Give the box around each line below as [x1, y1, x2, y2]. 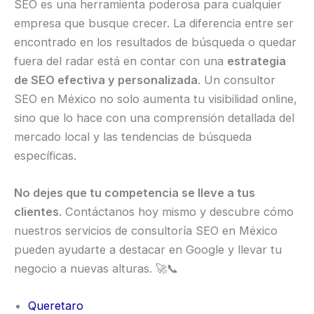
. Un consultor [198, 72, 275, 87]
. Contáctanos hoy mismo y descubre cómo [59, 204, 294, 219]
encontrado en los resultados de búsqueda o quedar [14, 34, 296, 49]
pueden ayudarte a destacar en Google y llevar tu [14, 242, 282, 257]
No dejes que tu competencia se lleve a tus [14, 185, 255, 200]
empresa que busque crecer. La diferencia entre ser [14, 15, 294, 30]
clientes [14, 204, 59, 219]
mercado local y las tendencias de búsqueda [14, 129, 252, 144]
